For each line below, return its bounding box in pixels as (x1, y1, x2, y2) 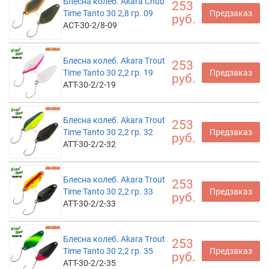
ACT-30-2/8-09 (63, 20, 117, 30)
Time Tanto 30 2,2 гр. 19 (63, 68, 153, 77)
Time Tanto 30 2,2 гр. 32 (63, 127, 153, 137)
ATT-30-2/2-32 (63, 139, 116, 149)
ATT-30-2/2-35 (63, 258, 116, 268)
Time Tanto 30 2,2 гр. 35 (63, 246, 153, 256)
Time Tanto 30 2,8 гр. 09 (63, 8, 153, 18)
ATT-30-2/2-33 (63, 199, 116, 208)
